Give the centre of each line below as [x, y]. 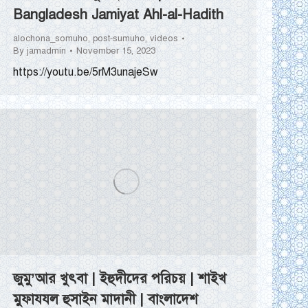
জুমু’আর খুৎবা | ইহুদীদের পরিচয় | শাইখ [120, 279]
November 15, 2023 [116, 51]
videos [164, 39]
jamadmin [46, 51]
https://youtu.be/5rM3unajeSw [86, 73]
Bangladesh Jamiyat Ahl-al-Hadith [118, 15]
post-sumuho [119, 39]
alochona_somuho [51, 39]
